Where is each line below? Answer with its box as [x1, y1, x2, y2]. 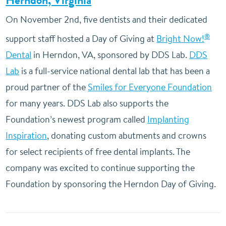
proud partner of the [6, 81, 88, 93]
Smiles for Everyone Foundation [88, 81, 212, 93]
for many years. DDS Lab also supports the [6, 97, 169, 109]
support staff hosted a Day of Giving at [6, 32, 157, 45]
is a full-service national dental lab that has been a [19, 65, 210, 77]
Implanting [147, 113, 190, 126]
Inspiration [6, 129, 47, 142]
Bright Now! [156, 32, 205, 45]
